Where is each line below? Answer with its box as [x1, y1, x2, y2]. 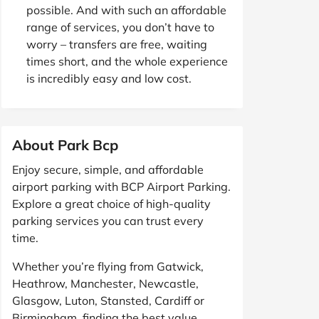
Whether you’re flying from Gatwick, [12, 258, 204, 273]
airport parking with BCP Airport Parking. [12, 179, 231, 194]
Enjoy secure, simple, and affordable [12, 162, 204, 177]
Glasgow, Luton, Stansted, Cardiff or [12, 293, 204, 308]
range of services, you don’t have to [26, 19, 214, 34]
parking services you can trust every [12, 213, 204, 228]
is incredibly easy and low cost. [26, 70, 192, 85]
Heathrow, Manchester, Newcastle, [12, 276, 199, 291]
